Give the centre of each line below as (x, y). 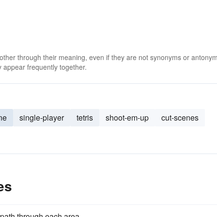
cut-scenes (180, 117)
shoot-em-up (127, 117)
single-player (42, 117)
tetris (85, 117)
